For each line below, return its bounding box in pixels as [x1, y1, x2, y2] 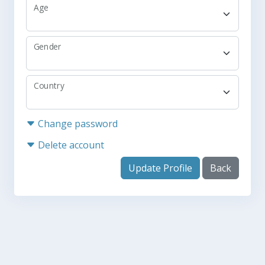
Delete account [38, 138, 104, 151]
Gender [34, 41, 62, 53]
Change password [38, 117, 118, 130]
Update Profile [128, 161, 192, 174]
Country [34, 80, 64, 92]
